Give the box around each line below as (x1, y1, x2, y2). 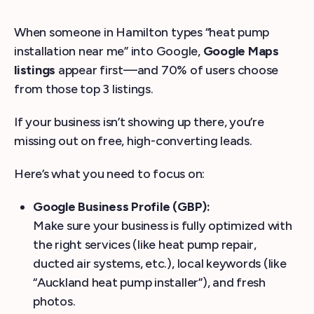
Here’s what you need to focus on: (14, 166, 205, 182)
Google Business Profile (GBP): (33, 199, 210, 214)
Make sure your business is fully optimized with (33, 218, 292, 233)
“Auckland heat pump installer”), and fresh (33, 275, 266, 290)
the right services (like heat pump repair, (33, 237, 257, 252)
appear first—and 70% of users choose (55, 62, 279, 78)
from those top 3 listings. (14, 81, 153, 97)
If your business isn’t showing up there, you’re (14, 114, 264, 130)
